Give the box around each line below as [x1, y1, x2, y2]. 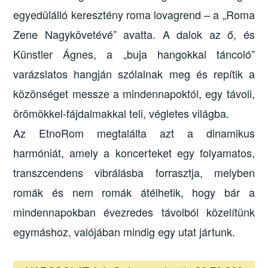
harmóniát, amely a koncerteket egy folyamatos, [13, 144, 255, 160]
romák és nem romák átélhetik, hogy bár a [13, 184, 255, 200]
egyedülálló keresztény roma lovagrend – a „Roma [13, 6, 255, 22]
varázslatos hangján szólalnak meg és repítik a [13, 65, 255, 81]
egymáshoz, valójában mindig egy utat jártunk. [13, 223, 236, 239]
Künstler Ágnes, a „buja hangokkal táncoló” [13, 45, 255, 62]
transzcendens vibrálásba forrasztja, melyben [13, 164, 255, 180]
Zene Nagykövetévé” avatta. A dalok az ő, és [13, 26, 255, 42]
